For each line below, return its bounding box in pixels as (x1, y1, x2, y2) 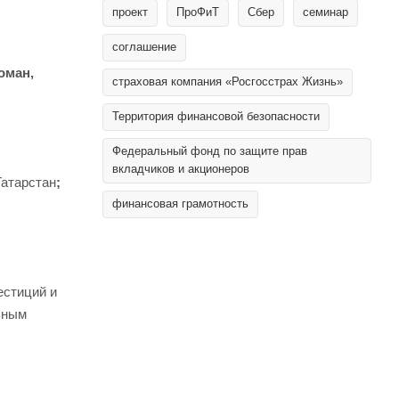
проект (112, 5, 148, 19)
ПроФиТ (176, 5, 219, 19)
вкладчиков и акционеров (112, 162, 249, 175)
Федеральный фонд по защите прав (112, 144, 307, 158)
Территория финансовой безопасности (112, 110, 320, 123)
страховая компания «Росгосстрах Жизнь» (112, 75, 343, 88)
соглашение (112, 40, 176, 53)
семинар (303, 5, 348, 19)
